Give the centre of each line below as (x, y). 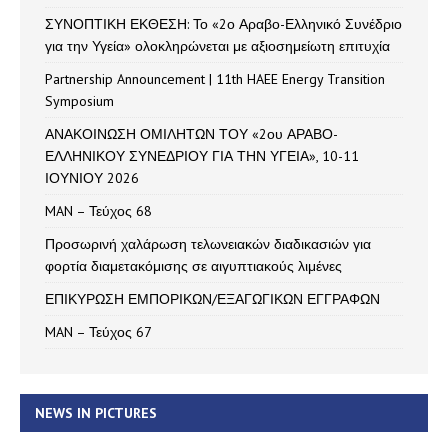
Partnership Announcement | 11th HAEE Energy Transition (215, 78)
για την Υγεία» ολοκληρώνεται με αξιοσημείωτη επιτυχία (217, 45)
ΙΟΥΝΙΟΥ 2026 (92, 177)
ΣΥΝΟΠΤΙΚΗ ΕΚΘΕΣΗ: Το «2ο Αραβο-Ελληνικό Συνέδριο (223, 23)
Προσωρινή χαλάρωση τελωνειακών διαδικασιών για (208, 243)
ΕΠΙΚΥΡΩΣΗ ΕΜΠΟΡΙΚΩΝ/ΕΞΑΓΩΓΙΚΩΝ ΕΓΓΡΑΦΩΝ (212, 298)
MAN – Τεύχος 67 (98, 331)
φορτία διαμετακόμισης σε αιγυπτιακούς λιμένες (193, 265)
